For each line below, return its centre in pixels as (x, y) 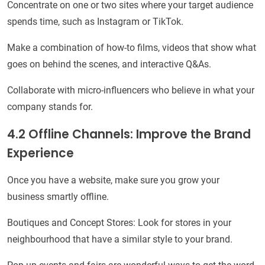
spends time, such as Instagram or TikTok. (95, 22)
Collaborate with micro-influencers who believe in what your (131, 91)
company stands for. (50, 107)
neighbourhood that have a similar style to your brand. (120, 240)
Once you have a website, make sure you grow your (113, 180)
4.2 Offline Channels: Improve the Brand (129, 135)
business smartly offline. (58, 197)
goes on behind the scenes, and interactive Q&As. (109, 64)
